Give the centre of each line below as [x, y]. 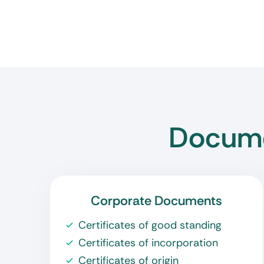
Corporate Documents [157, 201]
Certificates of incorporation [148, 243]
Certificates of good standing [150, 225]
